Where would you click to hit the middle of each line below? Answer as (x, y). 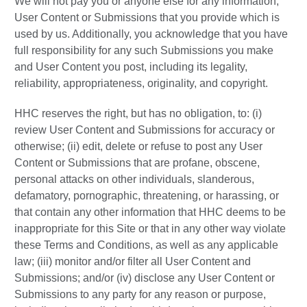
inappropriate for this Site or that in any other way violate (150, 229)
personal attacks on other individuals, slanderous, (134, 180)
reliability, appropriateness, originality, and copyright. (141, 84)
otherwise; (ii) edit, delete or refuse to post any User (138, 147)
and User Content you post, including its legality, (131, 67)
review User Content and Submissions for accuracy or (145, 130)
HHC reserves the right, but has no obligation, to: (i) (138, 114)
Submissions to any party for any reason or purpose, (140, 295)
